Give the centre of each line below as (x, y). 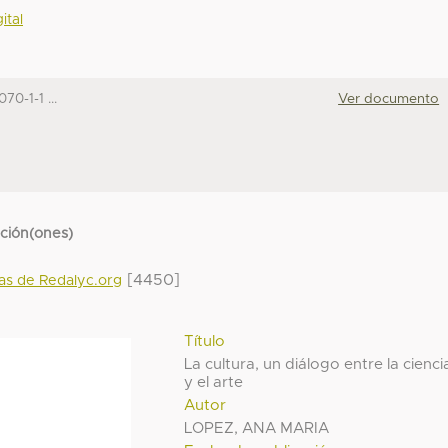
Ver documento (389, 98)
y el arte (214, 383)
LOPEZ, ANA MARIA (257, 429)
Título (205, 342)
